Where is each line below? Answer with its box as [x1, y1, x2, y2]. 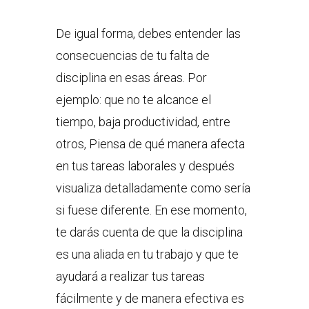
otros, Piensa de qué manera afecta [55, 137, 245, 152]
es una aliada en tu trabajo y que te [55, 247, 239, 262]
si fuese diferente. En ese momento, [55, 203, 247, 218]
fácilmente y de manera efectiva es [55, 291, 244, 306]
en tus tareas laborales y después [55, 159, 235, 174]
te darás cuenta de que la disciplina [55, 225, 243, 240]
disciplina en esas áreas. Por [55, 70, 207, 86]
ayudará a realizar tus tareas [55, 269, 205, 284]
